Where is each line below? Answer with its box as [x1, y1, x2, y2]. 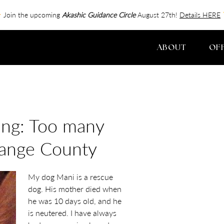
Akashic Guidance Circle [62, 10, 135, 19]
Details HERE [179, 10, 220, 19]
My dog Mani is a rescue [28, 172, 113, 181]
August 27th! [135, 10, 179, 19]
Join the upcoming [1, 10, 62, 19]
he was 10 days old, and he [28, 196, 121, 205]
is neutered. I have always [28, 208, 116, 217]
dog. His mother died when [28, 184, 121, 193]
